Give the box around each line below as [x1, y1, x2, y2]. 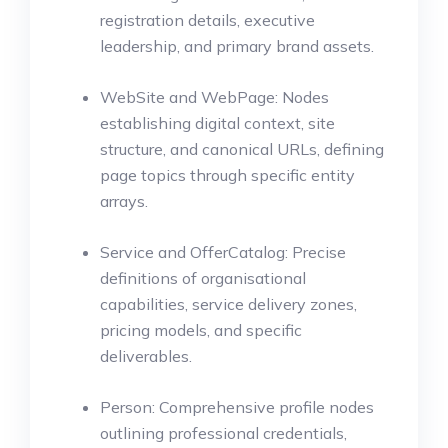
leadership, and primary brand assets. [100, 36, 374, 57]
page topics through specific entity [100, 165, 355, 186]
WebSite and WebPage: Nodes [100, 87, 329, 108]
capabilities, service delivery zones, [100, 294, 357, 315]
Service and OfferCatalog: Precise [100, 242, 346, 263]
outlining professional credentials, [100, 423, 347, 444]
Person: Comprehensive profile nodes [100, 397, 374, 418]
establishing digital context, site [100, 113, 335, 134]
